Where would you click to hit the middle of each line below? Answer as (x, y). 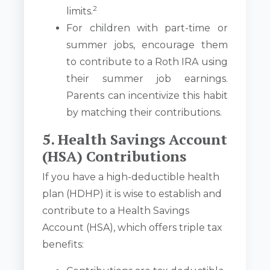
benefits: (63, 244)
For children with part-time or (147, 28)
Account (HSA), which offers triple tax (133, 227)
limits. (80, 11)
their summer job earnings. (147, 78)
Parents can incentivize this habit (147, 95)
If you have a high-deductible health (131, 177)
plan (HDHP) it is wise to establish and (132, 193)
